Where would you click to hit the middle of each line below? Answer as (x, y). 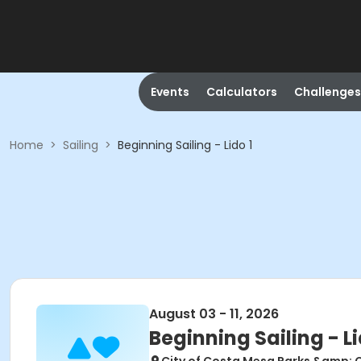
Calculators (241, 92)
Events (170, 92)
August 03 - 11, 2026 (214, 314)
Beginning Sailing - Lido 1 (185, 145)
